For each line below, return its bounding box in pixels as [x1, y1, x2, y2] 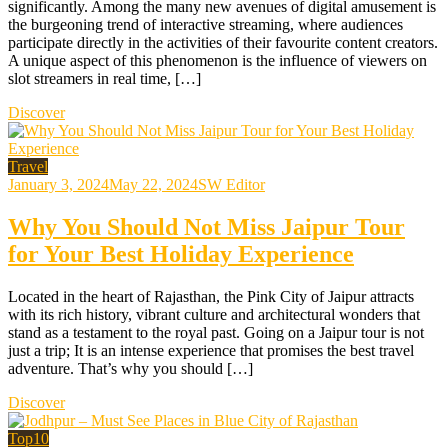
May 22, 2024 [109, 176, 198, 194]
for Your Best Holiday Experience [8, 241, 354, 268]
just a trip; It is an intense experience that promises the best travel [8, 342, 414, 360]
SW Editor [198, 176, 265, 194]
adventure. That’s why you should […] [8, 360, 253, 378]
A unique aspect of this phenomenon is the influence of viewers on [8, 52, 427, 70]
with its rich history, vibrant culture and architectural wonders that [8, 306, 420, 324]
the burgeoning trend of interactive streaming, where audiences [8, 16, 403, 34]
